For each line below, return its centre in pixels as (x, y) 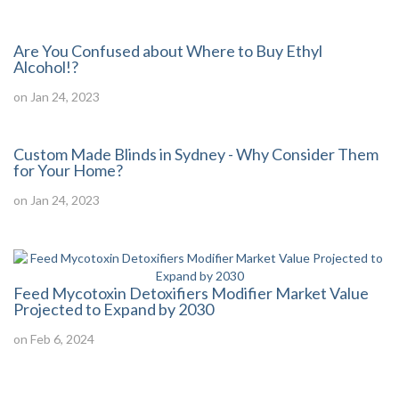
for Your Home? (68, 170)
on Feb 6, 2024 (54, 338)
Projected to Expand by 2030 (114, 309)
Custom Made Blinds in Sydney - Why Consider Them (196, 154)
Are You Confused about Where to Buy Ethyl (168, 50)
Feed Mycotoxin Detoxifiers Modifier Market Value (191, 293)
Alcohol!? (46, 66)
